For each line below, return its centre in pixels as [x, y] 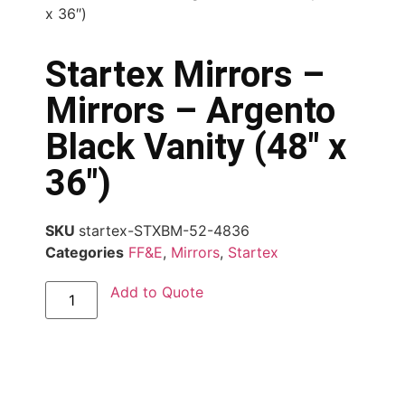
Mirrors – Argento [190, 110]
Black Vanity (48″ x [196, 146]
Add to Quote [157, 292]
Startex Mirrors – [185, 74]
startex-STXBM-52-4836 [164, 230]
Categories [85, 252]
